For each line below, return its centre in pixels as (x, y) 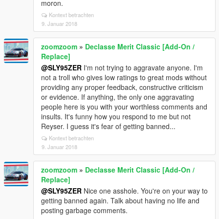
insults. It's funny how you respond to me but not (116, 116)
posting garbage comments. (84, 210)
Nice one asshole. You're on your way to (145, 191)
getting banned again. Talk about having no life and (120, 200)
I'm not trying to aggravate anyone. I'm (142, 67)
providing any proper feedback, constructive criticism (122, 87)
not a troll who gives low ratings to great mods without (124, 77)
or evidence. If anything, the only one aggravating (118, 97)
